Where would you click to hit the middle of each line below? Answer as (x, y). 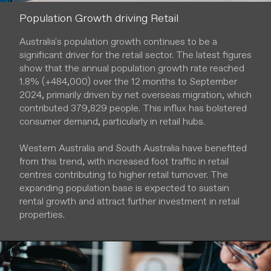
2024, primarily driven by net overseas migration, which (135, 95)
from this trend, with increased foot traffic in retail (124, 161)
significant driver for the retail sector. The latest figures (135, 55)
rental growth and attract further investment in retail (129, 201)
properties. (42, 214)
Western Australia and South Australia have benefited (133, 148)
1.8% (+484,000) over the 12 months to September (128, 81)
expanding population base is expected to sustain (124, 188)
